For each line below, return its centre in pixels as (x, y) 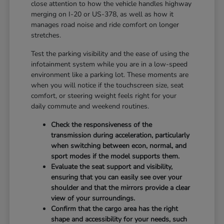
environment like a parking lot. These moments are (110, 74)
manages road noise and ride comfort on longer (105, 24)
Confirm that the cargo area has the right (115, 208)
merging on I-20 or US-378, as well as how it (102, 14)
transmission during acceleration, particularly (120, 135)
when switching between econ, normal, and (119, 145)
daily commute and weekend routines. (90, 106)
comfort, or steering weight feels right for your (104, 95)
